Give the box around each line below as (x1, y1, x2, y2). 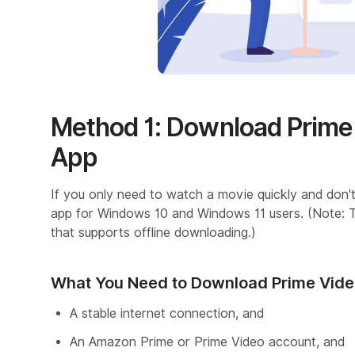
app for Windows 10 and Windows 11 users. (51, 206, 307, 221)
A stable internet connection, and (70, 306, 264, 321)
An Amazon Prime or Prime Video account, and (70, 334, 345, 349)
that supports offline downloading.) (51, 225, 256, 240)
